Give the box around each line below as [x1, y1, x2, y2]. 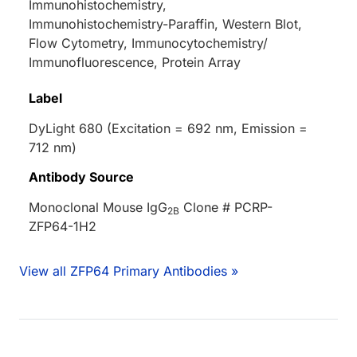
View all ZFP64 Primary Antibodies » [19, 263, 238, 280]
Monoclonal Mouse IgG [29, 199, 167, 216]
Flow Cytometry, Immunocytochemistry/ [29, 35, 268, 52]
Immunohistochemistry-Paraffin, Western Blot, [29, 16, 302, 33]
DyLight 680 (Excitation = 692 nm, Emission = [29, 120, 308, 137]
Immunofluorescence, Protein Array [29, 54, 241, 71]
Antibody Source [29, 169, 134, 186]
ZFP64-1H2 [29, 218, 96, 235]
